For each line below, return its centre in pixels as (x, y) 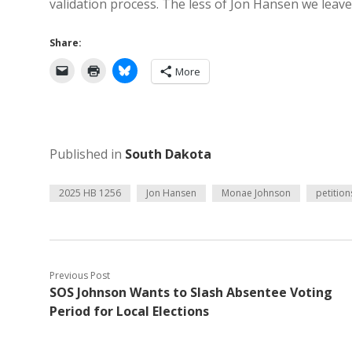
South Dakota (168, 154)
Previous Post (80, 275)
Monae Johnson (256, 193)
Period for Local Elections (129, 311)
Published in (87, 154)
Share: (66, 43)
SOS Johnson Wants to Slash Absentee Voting (191, 292)
